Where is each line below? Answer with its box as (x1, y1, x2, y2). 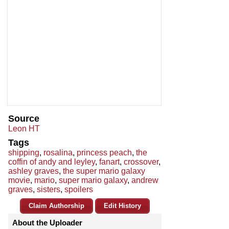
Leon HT (8, 124, 40, 133)
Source (8, 113, 39, 124)
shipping (8, 148, 39, 157)
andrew (131, 176, 158, 185)
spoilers (64, 185, 93, 194)
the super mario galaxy (63, 167, 145, 176)
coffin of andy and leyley (8, 157, 95, 167)
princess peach (77, 148, 132, 157)
